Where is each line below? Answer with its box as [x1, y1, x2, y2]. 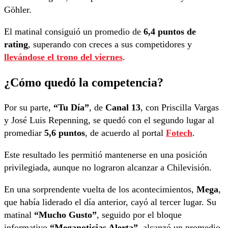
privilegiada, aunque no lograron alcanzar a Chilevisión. [4, 162, 212, 173]
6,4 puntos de [144, 26, 196, 37]
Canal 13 [105, 102, 140, 113]
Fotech [166, 128, 192, 138]
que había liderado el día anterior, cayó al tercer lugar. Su [4, 197, 216, 208]
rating [4, 39, 28, 49]
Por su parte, [4, 102, 53, 113]
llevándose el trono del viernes [4, 51, 123, 62]
